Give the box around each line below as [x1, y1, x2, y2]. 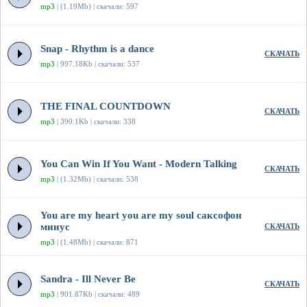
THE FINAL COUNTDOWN [40, 101, 171, 112]
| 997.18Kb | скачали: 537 [55, 60, 140, 69]
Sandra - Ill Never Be [40, 273, 136, 285]
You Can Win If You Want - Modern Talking [40, 158, 237, 170]
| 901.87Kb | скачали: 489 [55, 290, 140, 299]
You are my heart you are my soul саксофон [40, 210, 242, 221]
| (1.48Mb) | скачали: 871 [55, 238, 138, 247]
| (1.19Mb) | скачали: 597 [55, 2, 138, 11]
